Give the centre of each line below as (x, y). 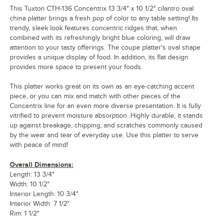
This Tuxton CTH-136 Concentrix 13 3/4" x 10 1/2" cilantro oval (102, 9)
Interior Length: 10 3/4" (44, 194)
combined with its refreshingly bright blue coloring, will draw (100, 38)
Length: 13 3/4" (32, 175)
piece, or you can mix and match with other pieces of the (95, 96)
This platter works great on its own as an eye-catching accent (102, 87)
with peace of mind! (39, 145)
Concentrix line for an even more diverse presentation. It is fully (105, 106)
